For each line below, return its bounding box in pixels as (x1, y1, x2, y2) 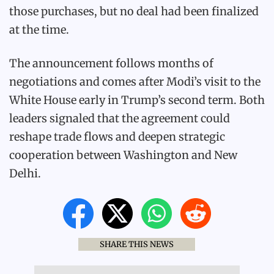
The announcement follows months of (9, 56, 213, 70)
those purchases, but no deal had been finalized (9, 4, 259, 18)
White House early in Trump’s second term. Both (9, 93, 265, 107)
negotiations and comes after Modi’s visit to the (9, 75, 261, 89)
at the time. (9, 23, 69, 37)
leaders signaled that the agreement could (9, 111, 230, 125)
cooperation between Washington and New (9, 148, 237, 162)
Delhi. (9, 166, 41, 180)
